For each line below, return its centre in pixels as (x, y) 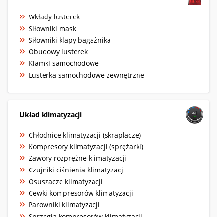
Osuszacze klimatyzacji (66, 181)
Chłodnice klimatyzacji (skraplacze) (85, 135)
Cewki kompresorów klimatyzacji (81, 193)
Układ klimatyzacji (51, 114)
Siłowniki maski (53, 28)
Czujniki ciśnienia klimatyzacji (77, 170)
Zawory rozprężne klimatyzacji (77, 158)
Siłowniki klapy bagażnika (70, 40)
